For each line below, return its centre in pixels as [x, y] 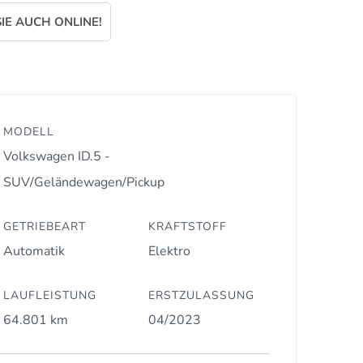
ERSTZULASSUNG [202, 295]
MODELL [28, 131]
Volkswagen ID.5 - [56, 156]
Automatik [34, 251]
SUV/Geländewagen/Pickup [83, 182]
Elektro [170, 251]
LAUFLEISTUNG [49, 295]
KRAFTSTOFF [188, 226]
